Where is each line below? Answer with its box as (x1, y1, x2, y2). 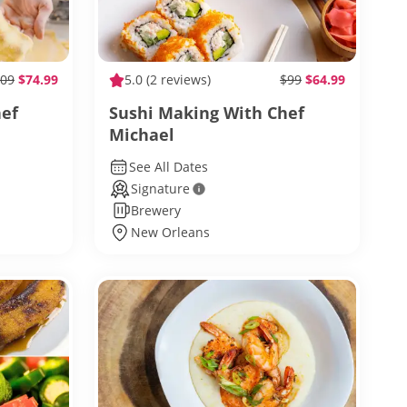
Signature (131, 180, 190, 197)
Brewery (131, 202, 181, 219)
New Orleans (131, 223, 210, 241)
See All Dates (128, 158, 208, 175)
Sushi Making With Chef (109, 102, 304, 124)
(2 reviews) (143, 71, 211, 88)
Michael (109, 124, 174, 145)
